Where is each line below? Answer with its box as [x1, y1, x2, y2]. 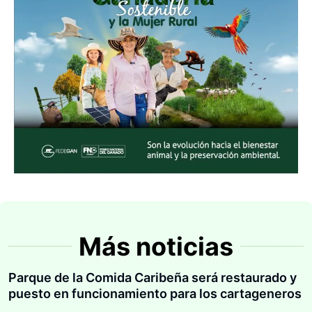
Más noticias [79, 231, 233, 262]
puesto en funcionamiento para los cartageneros [8, 286, 302, 301]
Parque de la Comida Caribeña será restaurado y [8, 270, 297, 285]
